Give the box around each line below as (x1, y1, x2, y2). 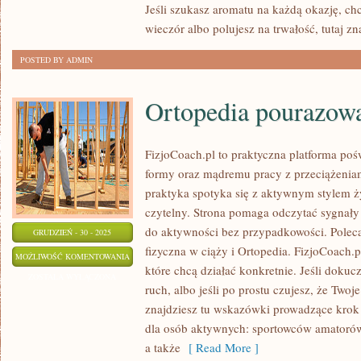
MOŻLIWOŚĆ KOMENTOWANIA (15, 251, 130, 262)
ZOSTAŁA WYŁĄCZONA (28, 271, 117, 282)
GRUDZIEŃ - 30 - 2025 (33, 226, 112, 238)
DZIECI (129, 310, 155, 322)
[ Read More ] (180, 339, 259, 355)
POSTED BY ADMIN (20, 54, 93, 65)
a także (145, 339, 180, 355)
